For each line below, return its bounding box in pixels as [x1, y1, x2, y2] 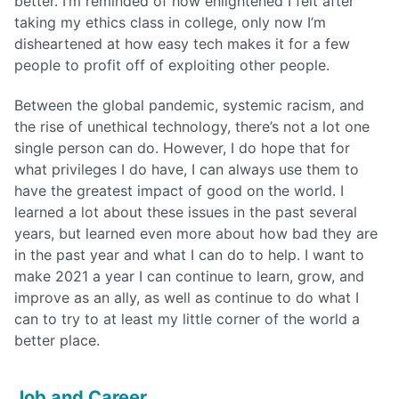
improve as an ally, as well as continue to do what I [14, 288, 359, 306]
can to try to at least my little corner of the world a [14, 309, 360, 328]
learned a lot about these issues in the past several [14, 202, 357, 221]
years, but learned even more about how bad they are [14, 224, 378, 242]
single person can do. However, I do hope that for [14, 138, 350, 157]
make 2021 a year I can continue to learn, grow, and [14, 266, 364, 285]
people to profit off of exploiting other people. [14, 55, 330, 74]
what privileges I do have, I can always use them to [14, 159, 359, 178]
